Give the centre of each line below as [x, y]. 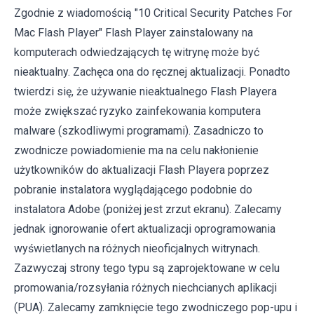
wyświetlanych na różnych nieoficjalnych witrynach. [137, 248]
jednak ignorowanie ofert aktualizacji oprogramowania [145, 228]
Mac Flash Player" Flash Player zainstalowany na [134, 32]
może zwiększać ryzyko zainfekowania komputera [137, 111]
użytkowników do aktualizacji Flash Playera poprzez [142, 170]
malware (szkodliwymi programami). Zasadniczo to [139, 130]
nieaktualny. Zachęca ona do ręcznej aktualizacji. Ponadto [152, 71]
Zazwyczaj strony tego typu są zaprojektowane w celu [147, 268]
